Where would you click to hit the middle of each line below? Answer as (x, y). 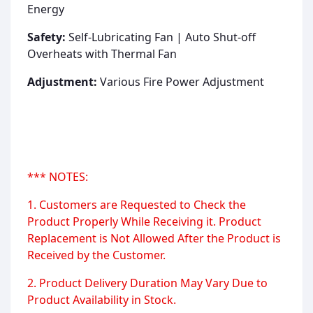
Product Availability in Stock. (102, 300)
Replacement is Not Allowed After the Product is (154, 239)
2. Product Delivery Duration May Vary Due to (147, 283)
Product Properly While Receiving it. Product (144, 222)
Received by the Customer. (96, 255)
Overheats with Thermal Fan (102, 54)
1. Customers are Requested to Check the (137, 205)
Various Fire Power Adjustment (182, 82)
